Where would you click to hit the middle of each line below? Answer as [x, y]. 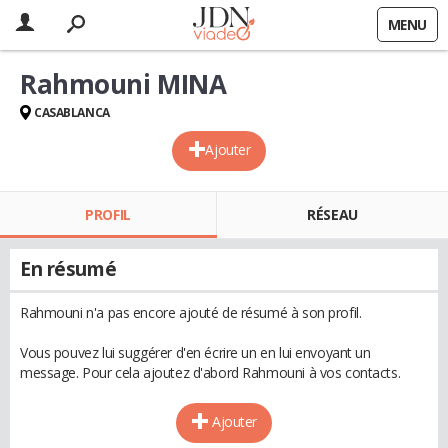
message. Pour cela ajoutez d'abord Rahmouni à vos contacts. [210, 372]
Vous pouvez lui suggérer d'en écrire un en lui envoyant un [195, 352]
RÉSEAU [332, 214]
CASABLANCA [72, 112]
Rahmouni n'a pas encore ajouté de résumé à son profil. [191, 312]
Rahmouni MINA [123, 84]
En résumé [68, 269]
